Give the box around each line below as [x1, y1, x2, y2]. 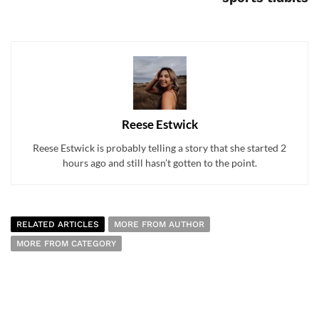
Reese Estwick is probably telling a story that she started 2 [33, 141, 286, 154]
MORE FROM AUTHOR [114, 219, 204, 229]
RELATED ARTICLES [16, 219, 99, 229]
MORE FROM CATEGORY [16, 238, 116, 249]
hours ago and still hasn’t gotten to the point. [62, 156, 257, 169]
